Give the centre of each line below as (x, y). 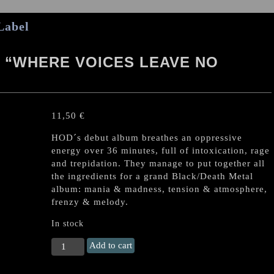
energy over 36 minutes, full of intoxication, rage (161, 150)
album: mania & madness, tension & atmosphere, (159, 189)
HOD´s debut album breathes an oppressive (147, 138)
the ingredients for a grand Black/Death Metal (152, 176)
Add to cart (111, 245)
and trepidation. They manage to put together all (158, 163)
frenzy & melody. (90, 202)
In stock (68, 224)
